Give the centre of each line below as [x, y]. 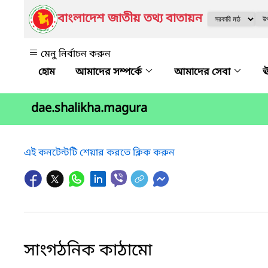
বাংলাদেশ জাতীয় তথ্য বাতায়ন [130, 19]
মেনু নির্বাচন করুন [76, 54]
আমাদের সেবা [203, 72]
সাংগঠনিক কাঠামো [88, 251]
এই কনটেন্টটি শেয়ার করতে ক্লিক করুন [99, 153]
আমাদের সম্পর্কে [110, 72]
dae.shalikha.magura [89, 109]
